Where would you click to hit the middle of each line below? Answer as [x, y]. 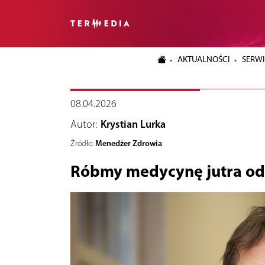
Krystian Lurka [133, 124]
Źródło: [82, 143]
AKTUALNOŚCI [204, 59]
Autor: [83, 124]
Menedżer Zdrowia [128, 143]
